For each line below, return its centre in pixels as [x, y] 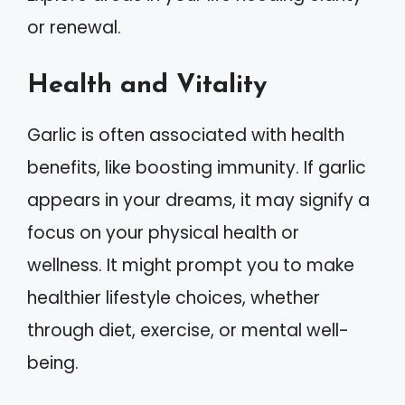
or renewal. [74, 28]
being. [53, 363]
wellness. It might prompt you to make [191, 265]
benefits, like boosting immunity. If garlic [197, 167]
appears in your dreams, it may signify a [198, 200]
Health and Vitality [147, 85]
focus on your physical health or [163, 232]
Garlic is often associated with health [186, 135]
